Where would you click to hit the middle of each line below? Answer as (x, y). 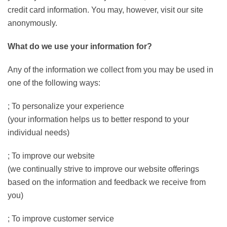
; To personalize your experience (66, 106)
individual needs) (39, 133)
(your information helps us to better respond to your (98, 119)
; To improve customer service (61, 219)
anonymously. (32, 23)
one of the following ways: (54, 83)
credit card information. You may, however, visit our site (105, 10)
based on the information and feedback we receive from (107, 182)
